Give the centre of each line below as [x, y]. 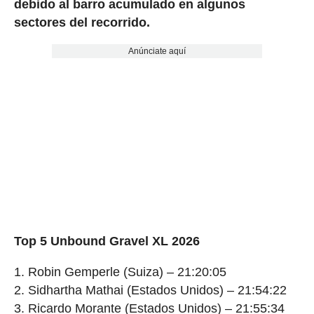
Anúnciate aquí [157, 52]
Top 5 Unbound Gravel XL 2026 [107, 241]
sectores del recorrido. [82, 23]
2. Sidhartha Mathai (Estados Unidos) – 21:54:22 [150, 291]
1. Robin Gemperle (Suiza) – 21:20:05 [120, 272]
